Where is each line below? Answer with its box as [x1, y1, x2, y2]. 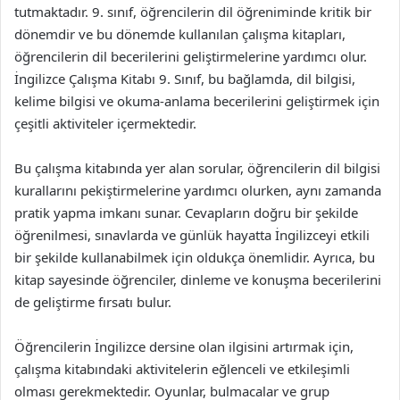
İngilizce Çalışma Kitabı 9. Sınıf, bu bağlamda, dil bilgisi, [14, 69, 355, 87]
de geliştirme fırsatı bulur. [14, 292, 171, 311]
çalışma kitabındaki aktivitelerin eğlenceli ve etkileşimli [14, 359, 350, 378]
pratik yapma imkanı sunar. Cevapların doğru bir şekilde [14, 203, 358, 221]
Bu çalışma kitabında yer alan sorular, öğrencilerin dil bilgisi [14, 158, 380, 177]
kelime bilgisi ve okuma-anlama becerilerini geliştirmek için [14, 91, 379, 110]
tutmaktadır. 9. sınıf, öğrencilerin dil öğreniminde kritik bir [14, 2, 371, 21]
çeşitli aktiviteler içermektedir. [14, 113, 196, 132]
